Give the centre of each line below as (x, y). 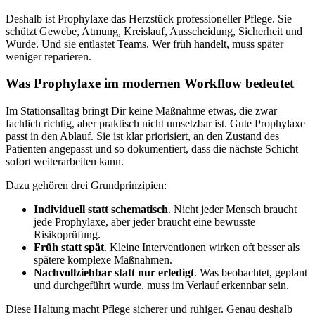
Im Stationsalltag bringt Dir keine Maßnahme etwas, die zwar (141, 111)
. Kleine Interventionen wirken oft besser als (202, 247)
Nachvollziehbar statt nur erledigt (114, 273)
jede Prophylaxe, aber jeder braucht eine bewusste (144, 222)
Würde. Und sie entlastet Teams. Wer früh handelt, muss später (144, 44)
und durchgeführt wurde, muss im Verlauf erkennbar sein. (161, 285)
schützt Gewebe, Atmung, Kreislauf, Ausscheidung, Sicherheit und (154, 31)
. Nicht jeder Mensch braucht (232, 210)
